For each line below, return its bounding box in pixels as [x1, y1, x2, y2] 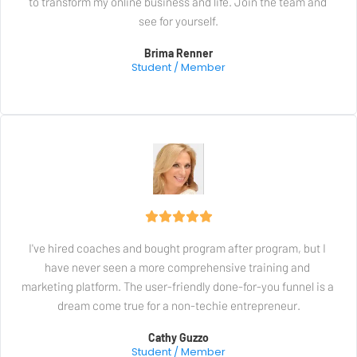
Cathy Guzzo [148, 331, 209, 345]
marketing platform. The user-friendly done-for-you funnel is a [21, 279, 336, 294]
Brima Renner [144, 46, 213, 61]
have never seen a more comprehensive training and [45, 260, 312, 275]
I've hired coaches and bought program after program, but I [29, 241, 328, 256]
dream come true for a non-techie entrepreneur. [57, 298, 300, 313]
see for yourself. [139, 14, 218, 29]
